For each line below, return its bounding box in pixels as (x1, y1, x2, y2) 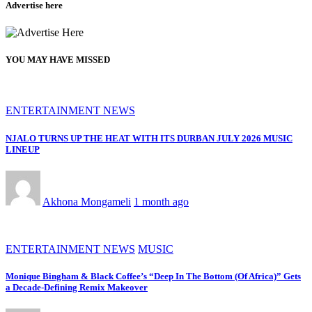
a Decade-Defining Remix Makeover (6, 281, 148, 292)
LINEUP (6, 143, 40, 155)
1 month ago (134, 195, 189, 208)
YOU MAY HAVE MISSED (6, 54, 110, 65)
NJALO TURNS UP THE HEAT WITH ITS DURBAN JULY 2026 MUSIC (6, 132, 292, 143)
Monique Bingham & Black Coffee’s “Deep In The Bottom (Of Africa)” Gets (6, 270, 301, 281)
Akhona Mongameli (42, 195, 131, 208)
